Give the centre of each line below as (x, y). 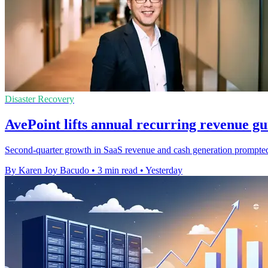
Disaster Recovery (39, 99)
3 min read (118, 170)
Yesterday (164, 170)
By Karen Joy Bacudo (47, 170)
